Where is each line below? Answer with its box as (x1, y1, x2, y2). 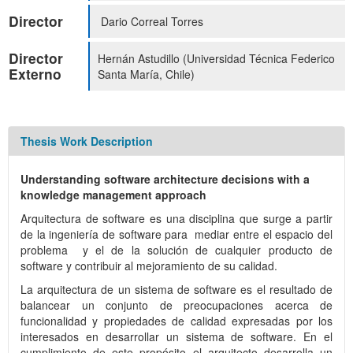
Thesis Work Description (20, 133, 153, 150)
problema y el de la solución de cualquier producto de (20, 242, 333, 258)
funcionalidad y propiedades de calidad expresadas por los (20, 313, 333, 329)
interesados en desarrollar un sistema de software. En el (20, 329, 333, 345)
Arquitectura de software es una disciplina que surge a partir (20, 210, 333, 227)
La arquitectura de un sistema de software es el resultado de (20, 281, 333, 298)
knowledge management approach (20, 187, 206, 203)
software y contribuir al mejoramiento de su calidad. (20, 258, 277, 274)
